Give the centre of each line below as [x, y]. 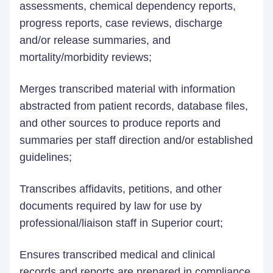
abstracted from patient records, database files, [134, 106]
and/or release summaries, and [95, 40]
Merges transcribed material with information [127, 89]
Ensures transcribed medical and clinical [117, 255]
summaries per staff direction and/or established [136, 140]
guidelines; [47, 157]
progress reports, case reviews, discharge [121, 23]
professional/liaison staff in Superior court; [123, 223]
